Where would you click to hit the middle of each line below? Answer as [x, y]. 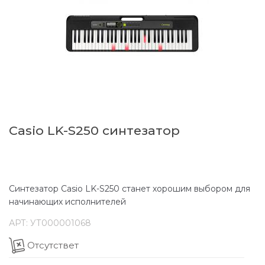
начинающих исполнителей [67, 202]
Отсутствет [53, 245]
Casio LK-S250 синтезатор [94, 131]
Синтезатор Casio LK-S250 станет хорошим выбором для [130, 189]
